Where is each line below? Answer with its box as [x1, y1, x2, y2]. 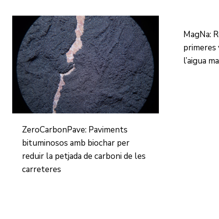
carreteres [22, 164, 62, 175]
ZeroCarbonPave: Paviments [22, 124, 128, 135]
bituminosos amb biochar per [22, 137, 130, 149]
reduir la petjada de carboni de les [22, 151, 146, 162]
